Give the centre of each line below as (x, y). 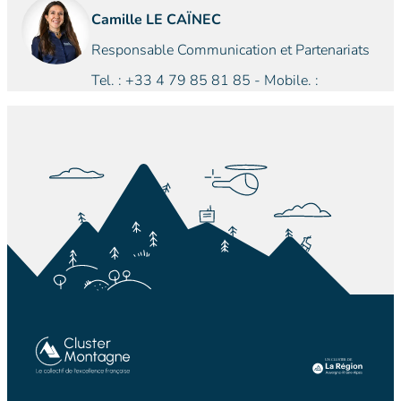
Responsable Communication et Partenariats (230, 50)
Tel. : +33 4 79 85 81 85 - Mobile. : (205, 81)
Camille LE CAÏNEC (156, 20)
